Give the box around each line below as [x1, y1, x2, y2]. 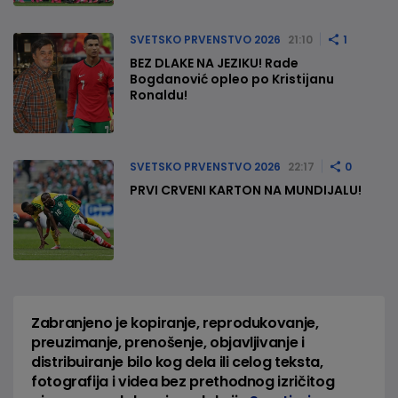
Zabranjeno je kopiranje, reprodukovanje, [31, 312, 319, 333]
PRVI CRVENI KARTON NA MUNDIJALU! [130, 180, 362, 199]
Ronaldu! [130, 85, 187, 104]
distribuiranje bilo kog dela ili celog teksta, [31, 351, 323, 372]
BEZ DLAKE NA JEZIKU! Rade [130, 53, 298, 72]
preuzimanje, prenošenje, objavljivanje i [31, 331, 305, 353]
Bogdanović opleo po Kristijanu [130, 69, 334, 88]
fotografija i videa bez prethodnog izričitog [31, 370, 335, 392]
